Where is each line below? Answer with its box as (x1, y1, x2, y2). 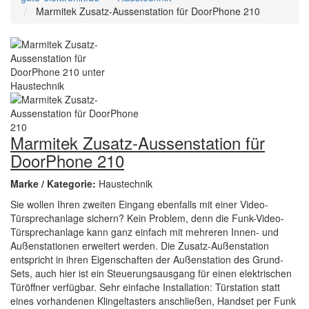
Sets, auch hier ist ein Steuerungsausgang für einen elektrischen (10, 266, 292, 280)
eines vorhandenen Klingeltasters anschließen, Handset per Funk (10, 294, 296, 308)
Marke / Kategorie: (10, 177, 99, 190)
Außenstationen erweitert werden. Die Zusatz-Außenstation (10, 239, 269, 252)
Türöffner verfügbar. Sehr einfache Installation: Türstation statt (10, 280, 280, 294)
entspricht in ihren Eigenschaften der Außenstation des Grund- (10, 252, 283, 266)
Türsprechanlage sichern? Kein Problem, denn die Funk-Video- (10, 211, 284, 225)
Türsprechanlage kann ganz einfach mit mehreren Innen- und (10, 225, 279, 239)
